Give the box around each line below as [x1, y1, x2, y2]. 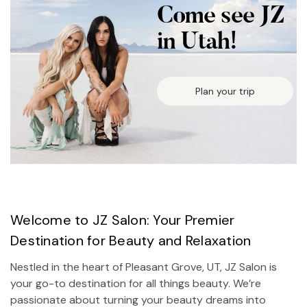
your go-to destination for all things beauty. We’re [10, 276, 261, 291]
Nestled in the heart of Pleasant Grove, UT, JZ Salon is [10, 260, 277, 275]
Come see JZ [157, 5, 284, 29]
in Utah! [157, 31, 237, 56]
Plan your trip [195, 85, 255, 98]
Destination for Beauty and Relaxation [10, 232, 251, 250]
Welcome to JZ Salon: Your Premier [10, 211, 235, 230]
